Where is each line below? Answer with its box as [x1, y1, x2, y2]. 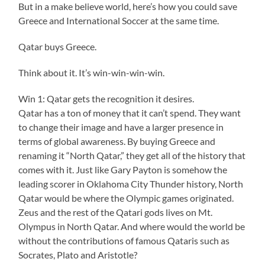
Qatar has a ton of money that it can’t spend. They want [18, 106, 241, 118]
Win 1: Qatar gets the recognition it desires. [18, 92, 195, 104]
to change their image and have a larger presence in [18, 121, 224, 132]
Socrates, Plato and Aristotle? [18, 248, 138, 260]
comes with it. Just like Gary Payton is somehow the [18, 163, 228, 175]
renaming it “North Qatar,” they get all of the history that [18, 149, 246, 161]
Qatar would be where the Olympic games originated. [18, 192, 234, 203]
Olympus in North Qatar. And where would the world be [18, 220, 245, 232]
